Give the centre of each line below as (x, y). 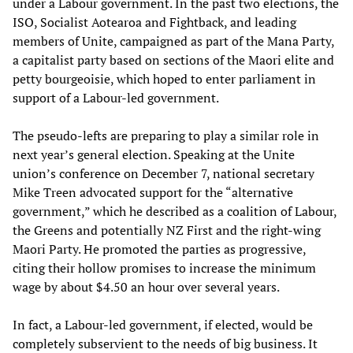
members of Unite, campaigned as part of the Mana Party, (173, 41)
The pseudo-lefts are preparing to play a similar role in (166, 136)
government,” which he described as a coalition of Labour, (175, 212)
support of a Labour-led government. (116, 98)
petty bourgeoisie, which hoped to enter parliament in (164, 79)
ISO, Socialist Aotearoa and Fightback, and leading (154, 22)
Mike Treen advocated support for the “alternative (153, 193)
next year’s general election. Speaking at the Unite (154, 155)
